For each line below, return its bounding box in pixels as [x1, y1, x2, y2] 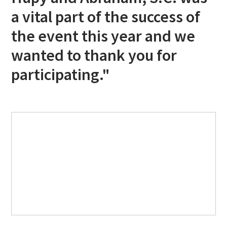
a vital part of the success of [11, 7, 201, 27]
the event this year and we [11, 26, 196, 47]
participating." [11, 64, 110, 85]
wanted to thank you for [11, 45, 177, 66]
